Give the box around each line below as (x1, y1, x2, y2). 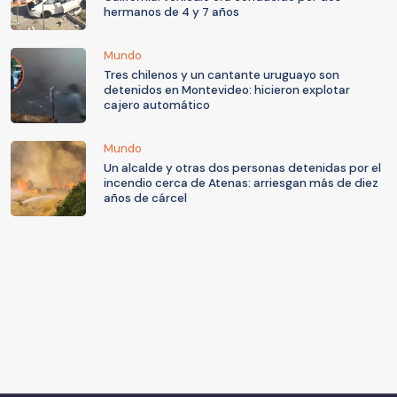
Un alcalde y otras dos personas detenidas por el (104, 160, 381, 176)
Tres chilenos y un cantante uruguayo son (104, 67, 339, 83)
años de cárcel (104, 191, 187, 206)
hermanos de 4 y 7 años (104, 4, 239, 20)
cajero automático (104, 97, 210, 113)
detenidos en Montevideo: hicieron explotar (104, 82, 350, 98)
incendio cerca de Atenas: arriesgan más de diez (104, 175, 378, 191)
